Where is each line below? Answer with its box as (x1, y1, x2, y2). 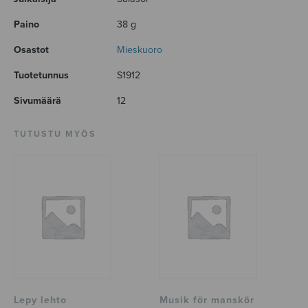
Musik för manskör (159, 294, 255, 306)
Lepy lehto (14, 294, 67, 306)
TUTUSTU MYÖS (14, 129, 96, 140)
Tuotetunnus (14, 69, 69, 82)
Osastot (14, 44, 49, 56)
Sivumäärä (14, 95, 61, 107)
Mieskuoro (117, 44, 162, 56)
